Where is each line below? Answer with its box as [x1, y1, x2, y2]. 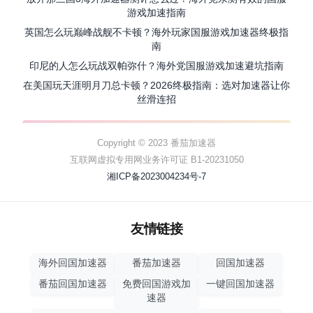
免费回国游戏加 [122, 279, 191, 290]
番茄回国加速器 [38, 279, 107, 290]
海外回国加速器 [38, 258, 107, 269]
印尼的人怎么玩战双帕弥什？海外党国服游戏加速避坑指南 [29, 60, 284, 72]
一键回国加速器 [206, 279, 275, 290]
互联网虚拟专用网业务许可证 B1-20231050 [69, 154, 244, 166]
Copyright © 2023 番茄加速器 [97, 138, 216, 149]
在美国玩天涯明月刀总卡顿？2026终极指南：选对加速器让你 [23, 80, 290, 92]
